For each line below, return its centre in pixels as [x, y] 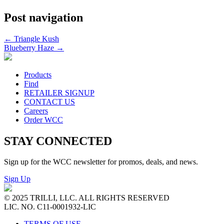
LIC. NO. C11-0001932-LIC [50, 207]
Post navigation [43, 17]
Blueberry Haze [30, 47]
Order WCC [43, 119]
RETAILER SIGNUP [59, 92]
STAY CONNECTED [58, 141]
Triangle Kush [35, 38]
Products [38, 74]
